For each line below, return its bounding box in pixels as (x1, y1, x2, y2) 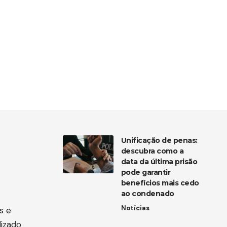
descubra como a (121, 146, 183, 156)
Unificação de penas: (121, 136, 198, 145)
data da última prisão (121, 157, 197, 167)
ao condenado (121, 189, 174, 199)
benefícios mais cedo (121, 178, 199, 188)
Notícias (121, 204, 149, 213)
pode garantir (121, 168, 170, 177)
